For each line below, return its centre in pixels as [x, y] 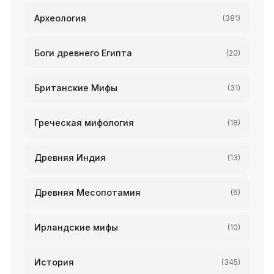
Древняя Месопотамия [87, 192]
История [54, 262]
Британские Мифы [76, 88]
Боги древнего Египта [83, 53]
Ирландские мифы [76, 227]
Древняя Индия [70, 157]
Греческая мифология [84, 123]
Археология [60, 18]
